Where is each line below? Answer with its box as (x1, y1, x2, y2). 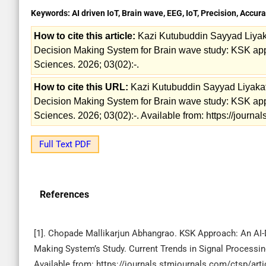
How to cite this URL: (34, 82, 128, 92)
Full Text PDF (39, 139, 91, 150)
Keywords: (31, 8, 72, 18)
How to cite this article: (34, 31, 135, 41)
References (40, 189, 89, 200)
